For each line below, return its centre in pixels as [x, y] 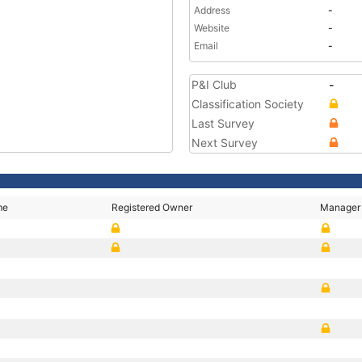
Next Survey [225, 143]
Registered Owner [152, 207]
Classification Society [248, 104]
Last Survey [223, 123]
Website [212, 28]
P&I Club [214, 84]
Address [212, 10]
